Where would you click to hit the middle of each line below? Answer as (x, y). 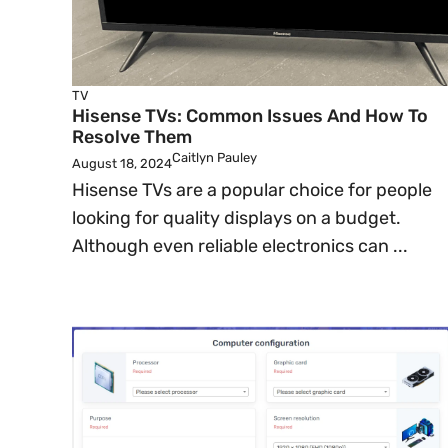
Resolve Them (132, 137)
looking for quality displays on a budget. (236, 218)
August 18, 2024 (122, 163)
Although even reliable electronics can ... (240, 246)
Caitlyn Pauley (214, 157)
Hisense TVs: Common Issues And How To (250, 116)
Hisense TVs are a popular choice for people (252, 190)
